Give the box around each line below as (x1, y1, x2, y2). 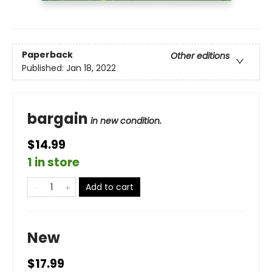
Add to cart (86, 180, 134, 193)
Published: (22, 61, 66, 74)
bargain (27, 108, 88, 129)
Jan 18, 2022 (66, 61, 116, 74)
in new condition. (90, 114, 161, 127)
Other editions (171, 49, 229, 62)
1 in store (27, 154, 80, 171)
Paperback (22, 48, 73, 61)
